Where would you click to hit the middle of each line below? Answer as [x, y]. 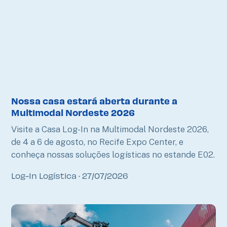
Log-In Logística [45, 175]
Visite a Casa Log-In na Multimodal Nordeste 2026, [110, 129]
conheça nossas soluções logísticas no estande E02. [113, 154]
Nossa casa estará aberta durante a [94, 100]
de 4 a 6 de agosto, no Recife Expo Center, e [98, 142]
